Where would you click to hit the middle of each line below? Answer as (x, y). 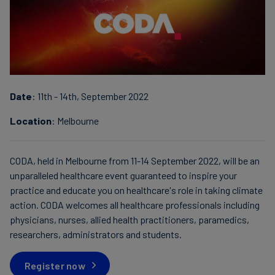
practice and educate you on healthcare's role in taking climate (136, 190)
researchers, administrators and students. (96, 234)
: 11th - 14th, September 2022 (90, 96)
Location (31, 121)
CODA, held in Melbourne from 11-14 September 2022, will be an (135, 161)
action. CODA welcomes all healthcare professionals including (135, 205)
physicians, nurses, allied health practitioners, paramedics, (130, 220)
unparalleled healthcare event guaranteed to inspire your (123, 176)
